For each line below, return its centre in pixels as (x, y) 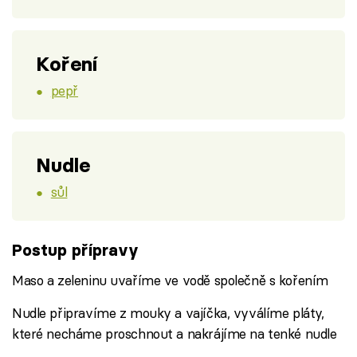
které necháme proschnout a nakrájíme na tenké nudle (175, 333)
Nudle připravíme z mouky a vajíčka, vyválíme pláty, (168, 312)
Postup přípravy (75, 250)
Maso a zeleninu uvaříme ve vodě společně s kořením (170, 280)
